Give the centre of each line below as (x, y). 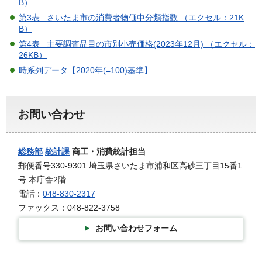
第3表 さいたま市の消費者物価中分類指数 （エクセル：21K (131, 17)
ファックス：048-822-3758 (69, 207)
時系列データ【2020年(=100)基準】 (85, 70)
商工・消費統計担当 (108, 151)
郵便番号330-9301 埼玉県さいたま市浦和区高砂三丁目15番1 (130, 165)
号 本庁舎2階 (42, 179)
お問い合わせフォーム (136, 228)
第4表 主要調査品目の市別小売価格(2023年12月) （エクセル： (137, 44)
